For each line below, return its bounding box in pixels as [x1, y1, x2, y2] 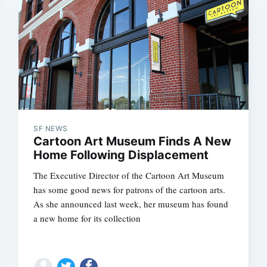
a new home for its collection [33, 212, 141, 224]
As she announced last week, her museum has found [33, 197, 229, 210]
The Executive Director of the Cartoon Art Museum [33, 169, 225, 181]
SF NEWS [33, 123, 68, 133]
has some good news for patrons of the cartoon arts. [33, 183, 226, 195]
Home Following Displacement [33, 147, 209, 162]
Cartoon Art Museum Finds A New [33, 133, 232, 148]
